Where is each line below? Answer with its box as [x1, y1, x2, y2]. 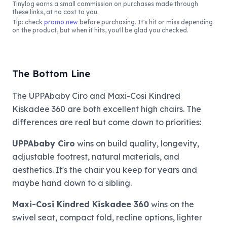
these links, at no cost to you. [12, 8, 99, 16]
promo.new [44, 18, 78, 26]
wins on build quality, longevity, [75, 138, 199, 148]
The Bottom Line [12, 67, 90, 80]
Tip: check [12, 18, 44, 26]
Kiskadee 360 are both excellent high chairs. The [12, 103, 201, 114]
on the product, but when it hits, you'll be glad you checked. [12, 26, 188, 34]
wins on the [149, 199, 194, 209]
